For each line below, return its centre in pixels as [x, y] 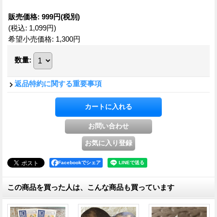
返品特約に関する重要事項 [58, 84]
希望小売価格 [30, 39]
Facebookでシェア [79, 163]
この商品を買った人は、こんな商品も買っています [91, 187]
